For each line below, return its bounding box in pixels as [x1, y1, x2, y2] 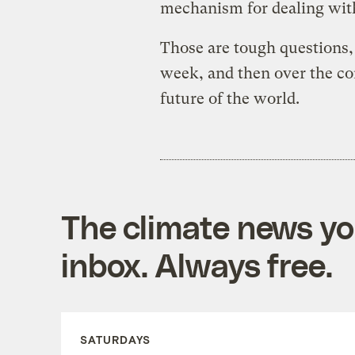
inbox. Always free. [60, 246, 333, 284]
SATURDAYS [79, 333, 151, 347]
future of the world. [159, 90, 300, 109]
